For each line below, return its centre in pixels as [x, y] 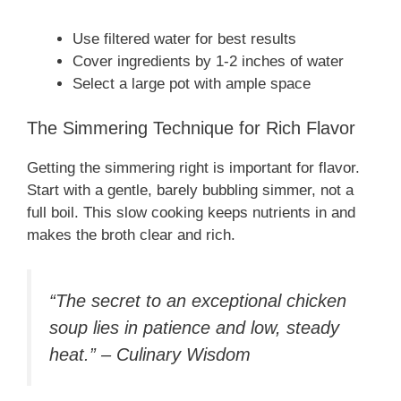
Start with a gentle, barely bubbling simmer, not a [190, 191]
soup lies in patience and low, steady [194, 327]
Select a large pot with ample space [192, 83]
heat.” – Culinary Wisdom [150, 354]
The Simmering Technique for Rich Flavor [191, 128]
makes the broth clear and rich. [131, 235]
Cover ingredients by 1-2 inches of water [208, 61]
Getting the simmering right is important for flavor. [193, 168]
